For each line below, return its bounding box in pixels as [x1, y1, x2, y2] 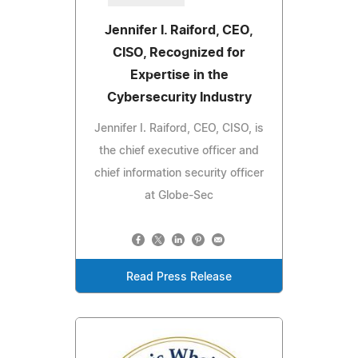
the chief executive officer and [99, 145, 259, 157]
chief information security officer [94, 167, 264, 179]
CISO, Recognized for [113, 46, 245, 59]
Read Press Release [126, 271, 232, 283]
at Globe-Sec [145, 189, 213, 201]
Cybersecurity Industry [106, 90, 252, 104]
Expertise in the [129, 68, 229, 82]
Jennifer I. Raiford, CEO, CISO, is [94, 122, 264, 134]
